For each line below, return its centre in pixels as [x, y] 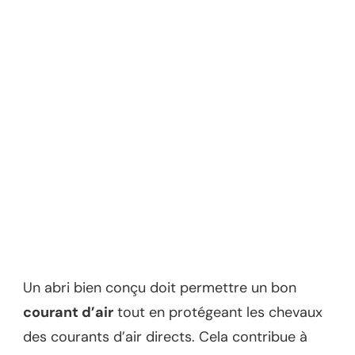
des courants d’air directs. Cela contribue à [165, 336]
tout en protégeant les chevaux [218, 312]
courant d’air [68, 312]
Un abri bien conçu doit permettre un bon [160, 287]
